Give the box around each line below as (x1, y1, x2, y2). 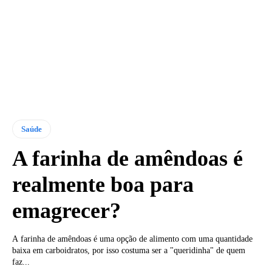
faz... (12, 257, 30, 267)
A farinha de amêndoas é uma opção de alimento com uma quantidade (12, 234, 253, 243)
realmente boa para (12, 172, 194, 197)
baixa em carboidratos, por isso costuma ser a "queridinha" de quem (12, 245, 245, 255)
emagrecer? (12, 198, 121, 223)
